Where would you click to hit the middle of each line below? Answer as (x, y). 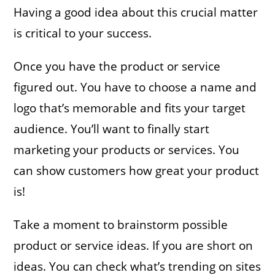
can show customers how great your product (137, 170)
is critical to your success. (83, 33)
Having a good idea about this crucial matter (136, 12)
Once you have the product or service (117, 66)
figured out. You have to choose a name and (135, 87)
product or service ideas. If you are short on (134, 245)
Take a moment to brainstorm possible (121, 224)
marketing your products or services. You (127, 149)
